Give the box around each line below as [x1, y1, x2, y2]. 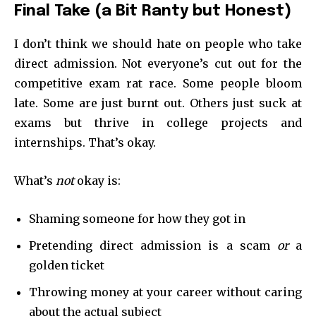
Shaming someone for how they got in [29, 211, 245, 226]
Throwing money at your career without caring [29, 284, 302, 299]
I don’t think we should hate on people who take [14, 36, 302, 51]
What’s [14, 173, 56, 188]
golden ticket [29, 257, 104, 272]
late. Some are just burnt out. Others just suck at [14, 95, 302, 110]
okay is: [74, 173, 121, 188]
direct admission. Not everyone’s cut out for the [14, 56, 302, 71]
